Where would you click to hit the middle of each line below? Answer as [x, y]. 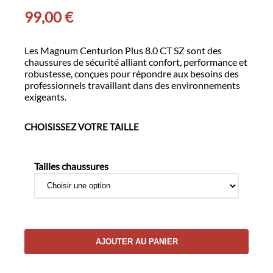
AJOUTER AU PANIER [136, 241]
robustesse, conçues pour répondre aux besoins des [132, 73]
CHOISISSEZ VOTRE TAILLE [82, 126]
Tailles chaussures [71, 166]
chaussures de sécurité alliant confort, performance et [136, 62]
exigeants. [45, 96]
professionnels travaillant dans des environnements [132, 85]
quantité [154, 234]
